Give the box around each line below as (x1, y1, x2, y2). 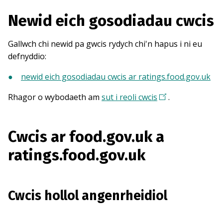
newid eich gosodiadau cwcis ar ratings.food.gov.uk (21, 71, 211, 83)
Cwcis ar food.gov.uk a (8, 127, 164, 146)
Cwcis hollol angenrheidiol (8, 188, 167, 204)
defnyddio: (8, 51, 46, 62)
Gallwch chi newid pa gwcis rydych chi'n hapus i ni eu (8, 38, 202, 50)
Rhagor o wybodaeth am (8, 92, 102, 103)
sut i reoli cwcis (102, 92, 157, 103)
